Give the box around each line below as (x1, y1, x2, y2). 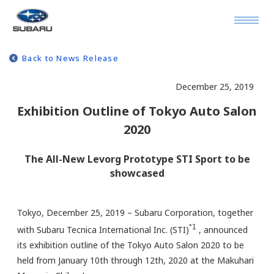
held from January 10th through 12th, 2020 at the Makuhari (17, 254, 254, 266)
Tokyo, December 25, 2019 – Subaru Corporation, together (17, 207, 253, 218)
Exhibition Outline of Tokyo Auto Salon (17, 103, 257, 119)
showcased (109, 166, 165, 180)
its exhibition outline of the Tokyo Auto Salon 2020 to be (17, 239, 244, 251)
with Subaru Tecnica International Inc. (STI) (17, 223, 189, 235)
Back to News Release (22, 53, 119, 64)
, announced (196, 223, 248, 235)
